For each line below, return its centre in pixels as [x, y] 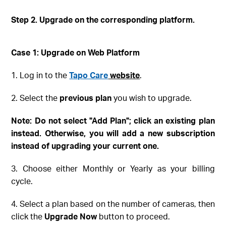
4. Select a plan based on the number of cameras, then [113, 204]
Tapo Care [89, 75]
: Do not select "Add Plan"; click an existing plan [122, 121]
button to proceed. [134, 216]
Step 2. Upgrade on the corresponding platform [102, 20]
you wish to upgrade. [152, 98]
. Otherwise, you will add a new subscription [127, 133]
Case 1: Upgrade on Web [59, 52]
